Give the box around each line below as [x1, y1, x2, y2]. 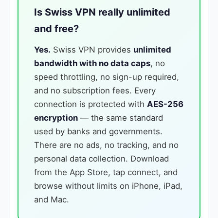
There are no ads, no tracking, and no [34, 140, 179, 150]
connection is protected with [34, 99, 147, 109]
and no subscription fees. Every [34, 86, 156, 95]
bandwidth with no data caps [34, 58, 150, 68]
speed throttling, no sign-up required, [34, 72, 179, 82]
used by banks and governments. [34, 127, 163, 136]
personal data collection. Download [34, 154, 169, 163]
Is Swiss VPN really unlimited [34, 6, 170, 18]
